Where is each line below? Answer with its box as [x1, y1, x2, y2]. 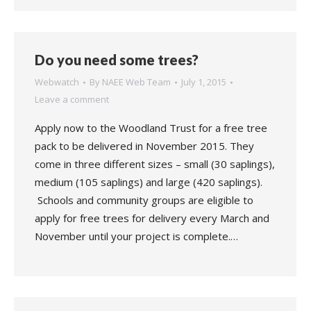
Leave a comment [35, 93, 109, 106]
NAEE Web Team [102, 76, 171, 88]
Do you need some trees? [35, 51, 199, 68]
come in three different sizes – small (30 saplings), [35, 157, 275, 171]
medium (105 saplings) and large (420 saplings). [35, 175, 262, 189]
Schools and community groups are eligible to [35, 193, 253, 207]
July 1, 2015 [181, 76, 226, 88]
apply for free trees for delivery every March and [35, 211, 269, 225]
